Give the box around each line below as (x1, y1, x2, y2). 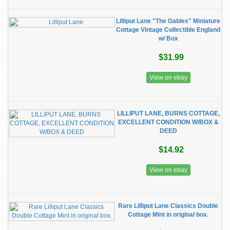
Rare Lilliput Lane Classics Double (118, 202, 218, 209)
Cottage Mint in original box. (128, 211, 208, 218)
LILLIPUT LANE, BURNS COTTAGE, (117, 110, 220, 117)
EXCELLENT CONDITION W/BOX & (118, 119, 219, 126)
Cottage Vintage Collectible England (116, 26, 220, 33)
